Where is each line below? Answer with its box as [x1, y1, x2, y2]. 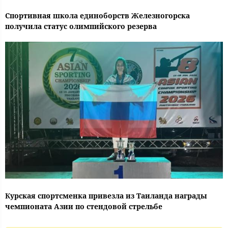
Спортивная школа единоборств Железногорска [5, 11, 190, 21]
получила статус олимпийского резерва [5, 21, 157, 32]
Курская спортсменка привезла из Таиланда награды [5, 191, 207, 201]
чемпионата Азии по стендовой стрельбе [5, 202, 162, 212]
